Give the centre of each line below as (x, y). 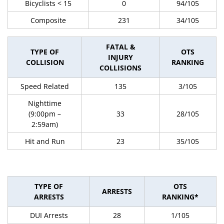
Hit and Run (45, 141)
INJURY (120, 57)
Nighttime (45, 103)
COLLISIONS (120, 68)
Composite (48, 20)
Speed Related (45, 86)
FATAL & (120, 47)
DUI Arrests (49, 215)
